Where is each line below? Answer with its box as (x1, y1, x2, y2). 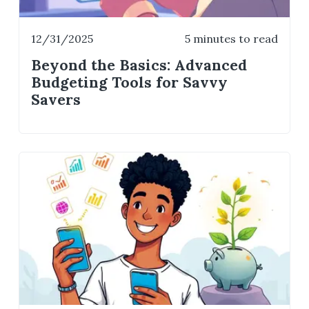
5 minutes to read (184, 31, 278, 46)
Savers (31, 90, 81, 110)
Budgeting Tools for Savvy (31, 73, 228, 92)
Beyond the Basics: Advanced (31, 56, 248, 75)
